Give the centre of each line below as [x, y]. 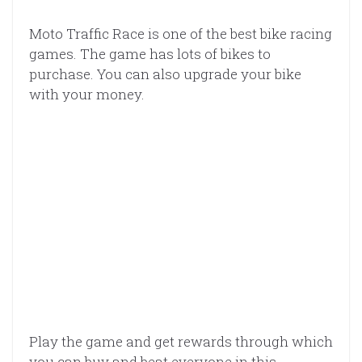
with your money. [87, 94]
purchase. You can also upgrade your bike [165, 74]
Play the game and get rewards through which [181, 342]
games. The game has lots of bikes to [150, 53]
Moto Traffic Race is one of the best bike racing [181, 33]
